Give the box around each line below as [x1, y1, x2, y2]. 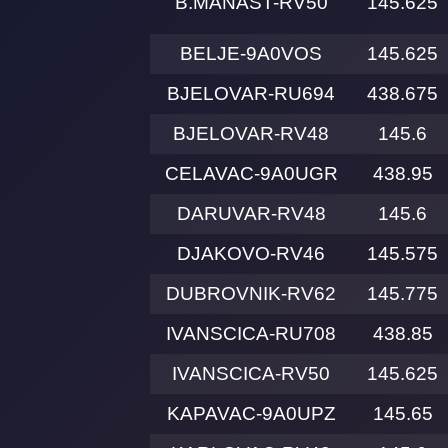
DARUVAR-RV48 [176, 203, 326, 225]
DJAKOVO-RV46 [177, 243, 325, 265]
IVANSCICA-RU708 [166, 323, 336, 345]
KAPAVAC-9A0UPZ [166, 403, 336, 425]
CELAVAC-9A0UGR [164, 163, 338, 185]
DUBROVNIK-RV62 [166, 283, 336, 305]
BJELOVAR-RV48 [173, 123, 329, 145]
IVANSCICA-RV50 [172, 363, 330, 385]
